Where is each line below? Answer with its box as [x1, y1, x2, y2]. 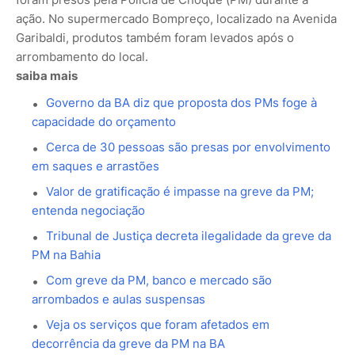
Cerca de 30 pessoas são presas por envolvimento [46, 139, 330, 155]
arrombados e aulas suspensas [32, 291, 205, 307]
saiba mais [16, 67, 78, 83]
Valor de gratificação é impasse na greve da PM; [46, 183, 314, 199]
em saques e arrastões [32, 158, 159, 174]
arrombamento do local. [16, 48, 148, 64]
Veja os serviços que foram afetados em [46, 316, 269, 332]
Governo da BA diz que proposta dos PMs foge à [46, 94, 317, 110]
